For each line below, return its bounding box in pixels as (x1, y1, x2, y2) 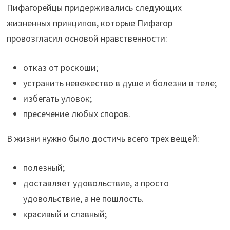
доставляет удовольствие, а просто (23, 177, 169, 189)
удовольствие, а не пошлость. (23, 193, 144, 205)
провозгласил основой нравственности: (7, 32, 168, 45)
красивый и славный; (23, 208, 107, 220)
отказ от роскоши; (23, 62, 99, 74)
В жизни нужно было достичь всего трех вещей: (7, 132, 200, 145)
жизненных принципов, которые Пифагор (7, 17, 173, 29)
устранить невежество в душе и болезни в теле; (23, 77, 217, 89)
